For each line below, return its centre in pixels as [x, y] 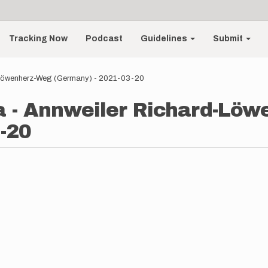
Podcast [104, 39]
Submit [229, 39]
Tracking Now [39, 39]
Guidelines [165, 39]
